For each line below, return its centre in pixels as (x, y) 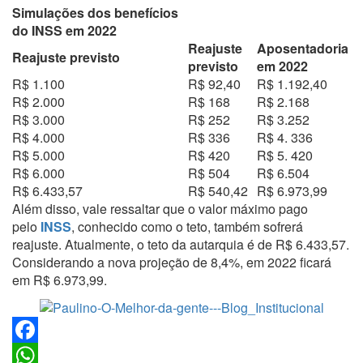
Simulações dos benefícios (95, 13)
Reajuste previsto (66, 57)
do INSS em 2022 (64, 30)
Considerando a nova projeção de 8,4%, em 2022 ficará (172, 262)
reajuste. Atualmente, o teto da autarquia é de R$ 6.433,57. (181, 244)
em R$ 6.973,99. (60, 280)
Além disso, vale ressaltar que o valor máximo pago (160, 209)
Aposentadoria (303, 48)
